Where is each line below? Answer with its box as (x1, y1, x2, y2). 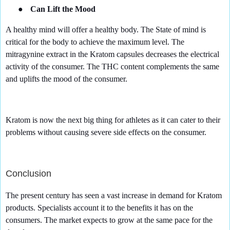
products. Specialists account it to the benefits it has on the (6, 203, 193, 213)
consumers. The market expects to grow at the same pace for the (6, 216, 213, 225)
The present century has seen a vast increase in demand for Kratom (6, 191, 222, 200)
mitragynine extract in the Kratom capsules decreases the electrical (6, 50, 219, 59)
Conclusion (6, 168, 51, 179)
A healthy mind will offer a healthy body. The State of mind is (6, 25, 206, 34)
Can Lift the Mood (30, 5, 95, 14)
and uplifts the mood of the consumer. (6, 74, 127, 84)
